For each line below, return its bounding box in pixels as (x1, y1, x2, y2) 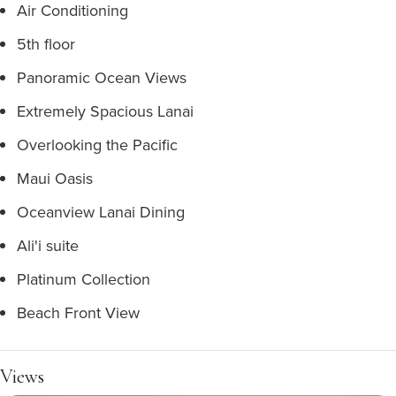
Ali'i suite (17, 234, 79, 256)
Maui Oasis (17, 167, 93, 189)
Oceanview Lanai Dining (17, 201, 185, 223)
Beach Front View (17, 301, 140, 324)
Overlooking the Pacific (17, 133, 178, 156)
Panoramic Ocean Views (17, 66, 187, 88)
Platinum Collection (17, 268, 150, 290)
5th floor (17, 33, 75, 55)
